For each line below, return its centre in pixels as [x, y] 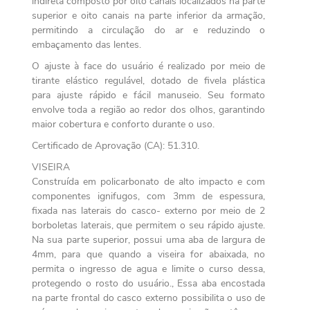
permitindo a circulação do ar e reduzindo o [148, 30]
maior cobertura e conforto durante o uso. [123, 124]
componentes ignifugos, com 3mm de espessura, [148, 196]
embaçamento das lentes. [86, 44]
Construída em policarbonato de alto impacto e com [148, 181]
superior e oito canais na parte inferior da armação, [148, 15]
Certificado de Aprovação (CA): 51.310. [115, 145]
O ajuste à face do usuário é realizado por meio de [148, 66]
